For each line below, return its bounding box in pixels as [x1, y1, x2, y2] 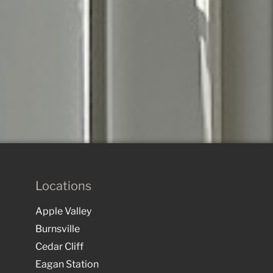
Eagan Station [35, 258, 99, 270]
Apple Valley [35, 205, 91, 217]
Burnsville [35, 222, 80, 235]
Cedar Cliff [35, 240, 83, 252]
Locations [35, 178, 91, 193]
